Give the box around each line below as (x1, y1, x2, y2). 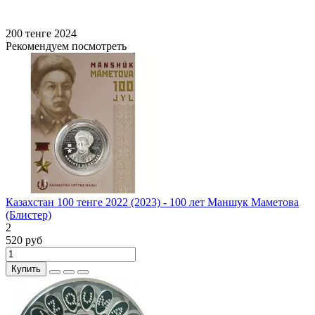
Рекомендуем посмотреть (6, 40, 127, 53)
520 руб (6, 234, 42, 247)
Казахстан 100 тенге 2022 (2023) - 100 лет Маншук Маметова (6, 196, 299, 209)
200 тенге (6, 27, 51, 40)
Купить (11, 264, 41, 275)
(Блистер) (6, 209, 51, 221)
